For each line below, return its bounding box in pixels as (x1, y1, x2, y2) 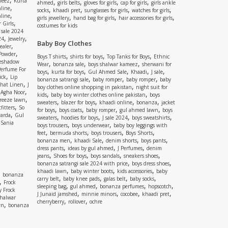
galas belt (104, 175, 126, 182)
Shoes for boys (53, 152, 87, 159)
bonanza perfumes (100, 183, 144, 190)
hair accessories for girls (119, 14, 173, 21)
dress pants (37, 145, 64, 152)
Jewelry (8, 35, 25, 42)
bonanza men (37, 137, 70, 144)
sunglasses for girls (84, 7, 128, 14)
